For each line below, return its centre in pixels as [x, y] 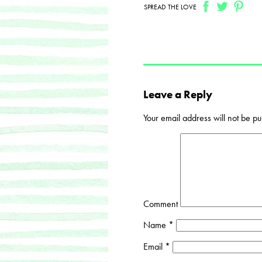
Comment [160, 204]
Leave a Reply [177, 95]
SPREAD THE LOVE [170, 7]
